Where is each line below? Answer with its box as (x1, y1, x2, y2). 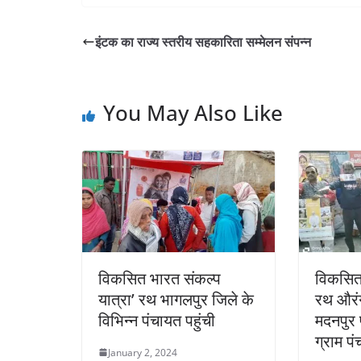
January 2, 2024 (108, 345, 177, 359)
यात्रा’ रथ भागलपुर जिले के (98, 288, 254, 310)
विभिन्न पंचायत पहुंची (98, 309, 215, 331)
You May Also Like (103, 98, 283, 127)
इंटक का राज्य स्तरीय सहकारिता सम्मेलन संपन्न (95, 32, 311, 51)
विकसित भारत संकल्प (98, 267, 221, 289)
